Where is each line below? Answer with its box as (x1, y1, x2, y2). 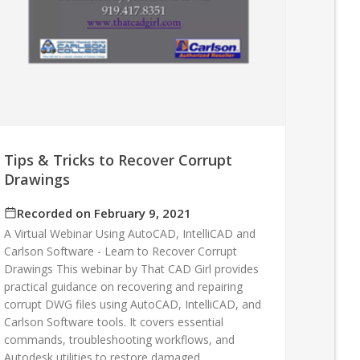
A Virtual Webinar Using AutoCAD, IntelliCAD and (4, 226, 256, 242)
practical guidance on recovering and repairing (4, 279, 243, 295)
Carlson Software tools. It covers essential (4, 314, 224, 330)
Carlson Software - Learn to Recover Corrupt (4, 243, 238, 260)
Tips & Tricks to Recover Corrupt (4, 150, 233, 170)
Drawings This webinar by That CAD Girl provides (4, 261, 260, 277)
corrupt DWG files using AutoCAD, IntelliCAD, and (4, 297, 262, 313)
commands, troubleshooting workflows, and (4, 332, 235, 348)
